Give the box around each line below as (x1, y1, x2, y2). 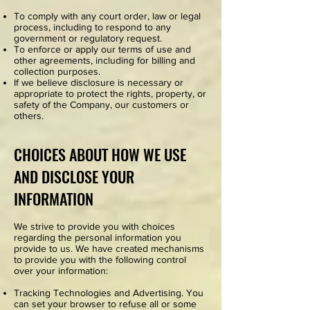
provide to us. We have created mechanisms (14, 243, 204, 254)
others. (14, 110, 44, 121)
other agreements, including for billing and (14, 55, 195, 66)
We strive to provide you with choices (14, 221, 175, 232)
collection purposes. (14, 66, 100, 77)
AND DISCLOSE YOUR (14, 165, 134, 188)
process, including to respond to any (14, 21, 171, 33)
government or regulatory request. (14, 33, 162, 44)
